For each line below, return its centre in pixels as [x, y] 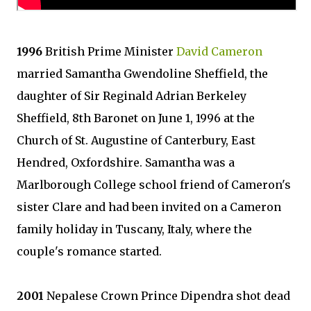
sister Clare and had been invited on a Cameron [149, 207]
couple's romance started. [89, 251]
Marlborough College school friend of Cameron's [154, 185]
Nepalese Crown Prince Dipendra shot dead [167, 296]
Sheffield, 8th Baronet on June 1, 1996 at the [136, 118]
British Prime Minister [111, 51]
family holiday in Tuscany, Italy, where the [134, 229]
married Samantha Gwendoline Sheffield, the [142, 74]
